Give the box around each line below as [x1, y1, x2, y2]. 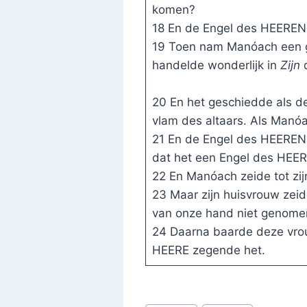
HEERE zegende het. [151, 243, 265, 258]
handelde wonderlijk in [151, 58, 280, 73]
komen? [151, 3, 195, 17]
